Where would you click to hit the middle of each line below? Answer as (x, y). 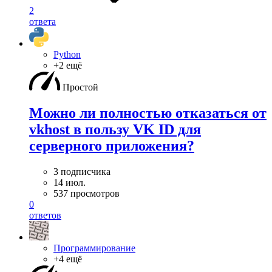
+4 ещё (68, 259)
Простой (80, 87)
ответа (42, 22)
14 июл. (70, 183)
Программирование (94, 248)
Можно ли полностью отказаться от (148, 113)
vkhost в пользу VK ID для (115, 130)
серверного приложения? (112, 146)
